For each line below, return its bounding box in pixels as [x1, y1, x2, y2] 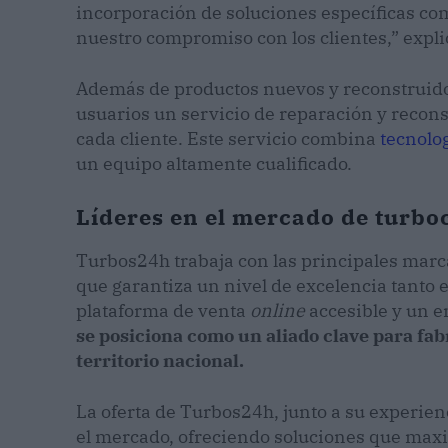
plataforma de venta [76, 299, 250, 323]
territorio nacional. [76, 349, 244, 373]
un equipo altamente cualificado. [76, 152, 352, 176]
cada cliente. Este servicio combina [76, 127, 380, 151]
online [250, 299, 305, 323]
